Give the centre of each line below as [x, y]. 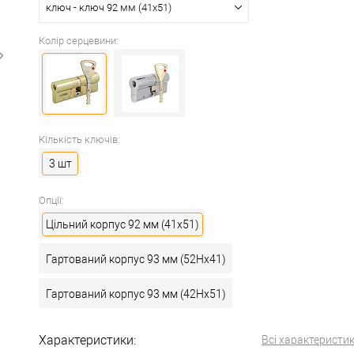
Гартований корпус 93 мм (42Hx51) [136, 294]
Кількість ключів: [79, 139]
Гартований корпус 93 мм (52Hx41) [136, 259]
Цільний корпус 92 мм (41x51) [122, 224]
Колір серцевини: [79, 41]
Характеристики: [87, 340]
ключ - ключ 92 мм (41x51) [109, 8]
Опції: [51, 200]
